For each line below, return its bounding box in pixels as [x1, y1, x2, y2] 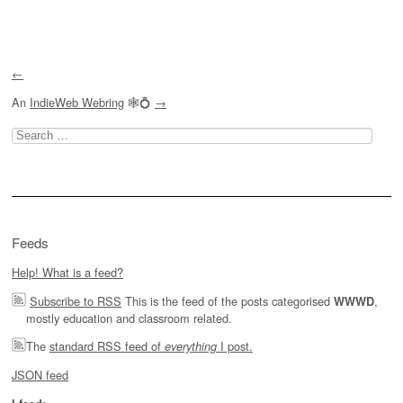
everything [165, 338, 217, 355]
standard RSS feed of [49, 337, 165, 355]
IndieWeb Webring [30, 94, 124, 112]
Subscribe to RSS [30, 291, 121, 309]
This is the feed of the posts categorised [121, 291, 334, 309]
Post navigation [12, 38, 134, 65]
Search [11, 124, 48, 142]
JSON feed [12, 366, 68, 384]
